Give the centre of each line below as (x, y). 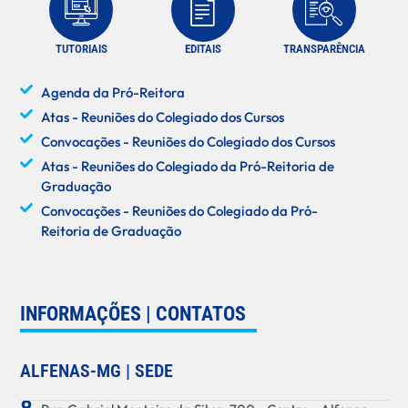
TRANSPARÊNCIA (324, 48)
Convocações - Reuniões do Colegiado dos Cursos (188, 141)
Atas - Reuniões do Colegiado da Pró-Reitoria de (187, 166)
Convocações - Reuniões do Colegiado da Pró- (179, 210)
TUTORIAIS (81, 48)
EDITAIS (203, 48)
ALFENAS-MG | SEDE (97, 371)
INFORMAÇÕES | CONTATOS (133, 314)
